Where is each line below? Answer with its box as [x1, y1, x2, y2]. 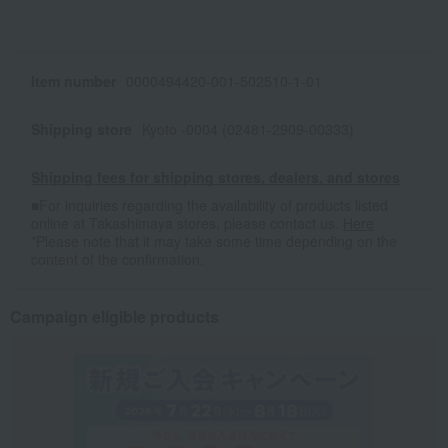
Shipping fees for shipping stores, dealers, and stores [31, 167, 400, 188]
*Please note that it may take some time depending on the [31, 231, 397, 252]
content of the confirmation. [31, 249, 204, 270]
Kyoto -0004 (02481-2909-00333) [142, 119, 354, 140]
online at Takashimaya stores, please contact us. [31, 213, 343, 234]
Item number [31, 71, 116, 92]
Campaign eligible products [10, 305, 219, 329]
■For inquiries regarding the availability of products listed [31, 195, 388, 216]
